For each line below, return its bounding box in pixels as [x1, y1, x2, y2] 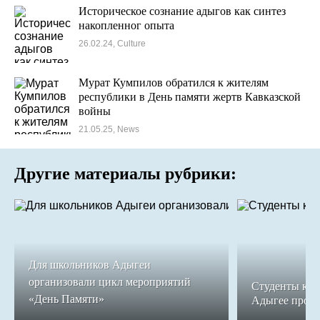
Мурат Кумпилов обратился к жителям [79, 76, 269, 89]
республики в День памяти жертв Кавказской [79, 91, 301, 103]
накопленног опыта [79, 19, 174, 31]
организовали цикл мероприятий [29, 276, 191, 288]
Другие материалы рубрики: [14, 164, 236, 183]
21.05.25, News [79, 124, 139, 134]
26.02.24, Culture [79, 39, 146, 49]
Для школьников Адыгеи [29, 259, 151, 271]
